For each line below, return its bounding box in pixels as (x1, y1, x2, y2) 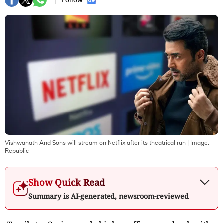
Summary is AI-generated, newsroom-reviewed (28, 191, 189, 201)
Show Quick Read (28, 176, 105, 188)
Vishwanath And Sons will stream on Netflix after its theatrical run (5, 139, 186, 146)
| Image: (186, 139, 209, 146)
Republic (5, 147, 29, 154)
